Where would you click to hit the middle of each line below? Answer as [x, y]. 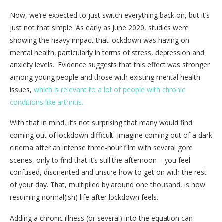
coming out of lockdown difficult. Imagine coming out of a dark [111, 135]
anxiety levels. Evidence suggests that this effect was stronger [110, 64]
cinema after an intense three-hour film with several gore [101, 147]
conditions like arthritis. [47, 102]
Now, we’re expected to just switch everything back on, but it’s [110, 15]
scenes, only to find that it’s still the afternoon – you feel [100, 160]
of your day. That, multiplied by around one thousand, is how [108, 184]
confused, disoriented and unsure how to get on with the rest [108, 172]
